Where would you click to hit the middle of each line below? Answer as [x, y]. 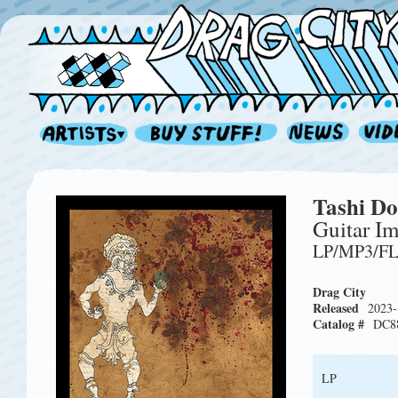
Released [336, 308]
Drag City [339, 292]
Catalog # [338, 324]
